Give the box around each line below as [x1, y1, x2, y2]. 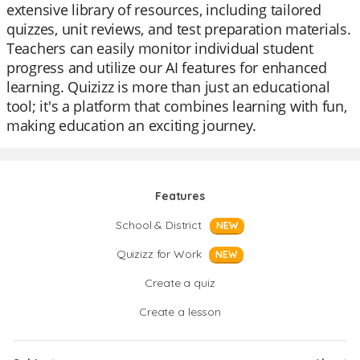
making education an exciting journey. [6, 116, 257, 135]
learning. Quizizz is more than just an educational [6, 77, 330, 96]
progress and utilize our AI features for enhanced [6, 58, 327, 77]
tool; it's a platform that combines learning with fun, [6, 96, 347, 116]
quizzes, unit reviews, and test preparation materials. [6, 19, 351, 39]
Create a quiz [145, 276, 215, 290]
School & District [116, 218, 202, 232]
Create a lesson [139, 305, 221, 319]
